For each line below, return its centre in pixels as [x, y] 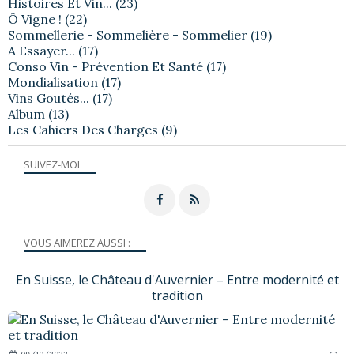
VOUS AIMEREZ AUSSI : [77, 242]
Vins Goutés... [49, 98]
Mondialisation [53, 82]
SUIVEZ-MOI [52, 164]
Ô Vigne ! [35, 19]
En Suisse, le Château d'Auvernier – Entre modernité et [177, 279]
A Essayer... [41, 50]
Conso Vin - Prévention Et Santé [105, 66]
